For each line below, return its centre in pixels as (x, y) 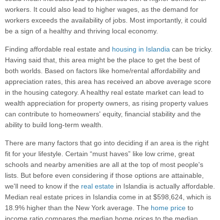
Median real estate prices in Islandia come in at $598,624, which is (108, 197)
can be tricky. (191, 49)
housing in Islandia (141, 49)
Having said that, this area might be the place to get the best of (102, 60)
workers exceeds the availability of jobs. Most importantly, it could (106, 20)
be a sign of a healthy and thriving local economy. (82, 31)
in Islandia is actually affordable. (165, 186)
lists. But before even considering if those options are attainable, (104, 176)
